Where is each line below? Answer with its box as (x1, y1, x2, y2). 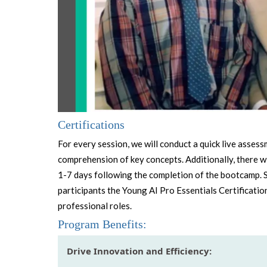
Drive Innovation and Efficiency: (67, 245, 212, 257)
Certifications (58, 117, 125, 131)
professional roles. (58, 200, 132, 211)
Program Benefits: (58, 218, 147, 231)
